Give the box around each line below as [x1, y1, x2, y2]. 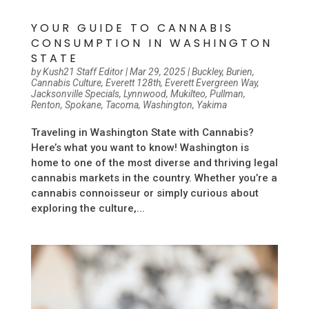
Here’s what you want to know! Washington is [30, 141, 249, 154]
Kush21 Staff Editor [42, 66, 123, 77]
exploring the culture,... [30, 201, 145, 215]
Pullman [209, 88, 243, 99]
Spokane [64, 99, 101, 110]
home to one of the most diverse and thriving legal [30, 156, 278, 169]
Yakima [196, 99, 227, 110]
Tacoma [105, 99, 139, 110]
